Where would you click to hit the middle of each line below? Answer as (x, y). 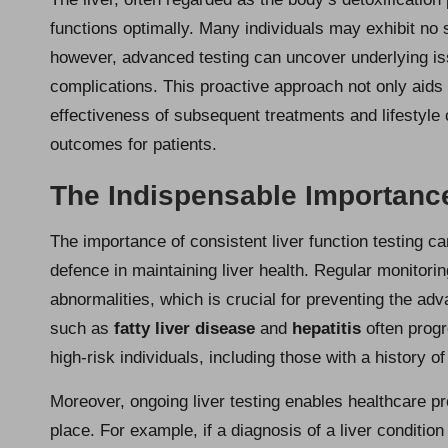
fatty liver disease (184, 328)
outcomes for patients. (133, 144)
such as (82, 328)
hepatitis (326, 328)
